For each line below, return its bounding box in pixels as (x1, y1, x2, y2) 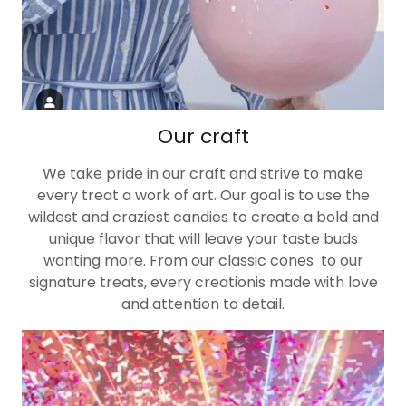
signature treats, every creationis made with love (28, 272, 378, 294)
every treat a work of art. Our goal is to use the (36, 185, 370, 207)
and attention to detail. (121, 294, 285, 315)
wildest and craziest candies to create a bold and (27, 207, 379, 228)
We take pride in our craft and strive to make (43, 163, 363, 185)
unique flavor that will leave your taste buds (48, 228, 358, 250)
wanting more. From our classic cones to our (43, 250, 363, 272)
